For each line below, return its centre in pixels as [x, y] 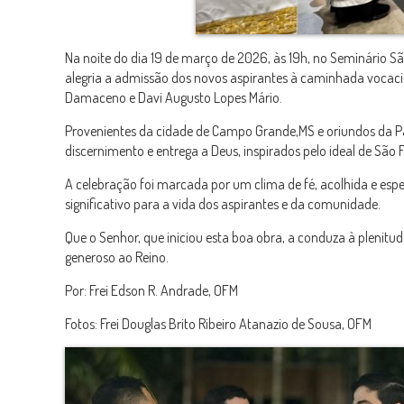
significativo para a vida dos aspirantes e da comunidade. [223, 204]
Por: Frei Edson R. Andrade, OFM [151, 291]
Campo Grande [254, 131]
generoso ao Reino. [117, 257]
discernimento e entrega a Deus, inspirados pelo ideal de [220, 151]
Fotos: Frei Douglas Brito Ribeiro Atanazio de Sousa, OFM [218, 324]
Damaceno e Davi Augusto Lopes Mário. [174, 98]
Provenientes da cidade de [138, 131]
